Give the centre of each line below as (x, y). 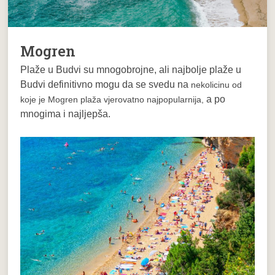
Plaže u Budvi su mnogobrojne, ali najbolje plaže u (131, 69)
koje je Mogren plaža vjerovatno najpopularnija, (114, 99)
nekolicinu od (217, 84)
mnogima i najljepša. (66, 114)
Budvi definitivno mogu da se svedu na (106, 84)
